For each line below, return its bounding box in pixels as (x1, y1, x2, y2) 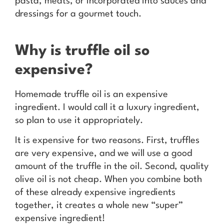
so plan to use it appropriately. (15, 115, 143, 125)
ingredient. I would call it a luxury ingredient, (15, 102, 199, 112)
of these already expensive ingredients (15, 188, 175, 197)
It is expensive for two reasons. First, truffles (15, 136, 199, 145)
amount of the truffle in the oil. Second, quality (15, 162, 208, 171)
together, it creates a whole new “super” (15, 201, 183, 210)
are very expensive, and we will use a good (15, 149, 192, 158)
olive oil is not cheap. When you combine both (15, 175, 202, 184)
